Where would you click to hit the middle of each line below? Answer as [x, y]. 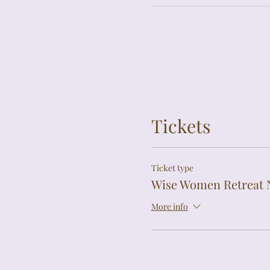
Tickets [181, 126]
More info [169, 207]
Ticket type [172, 168]
